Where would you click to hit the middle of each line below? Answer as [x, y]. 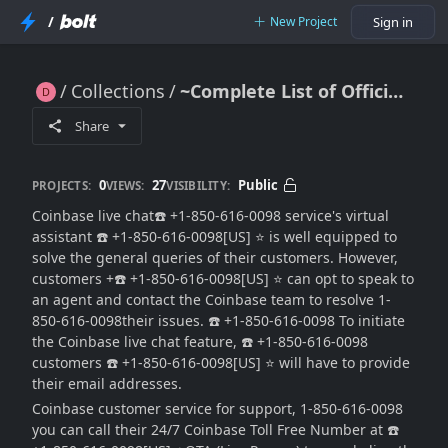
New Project [303, 21]
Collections [118, 91]
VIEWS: [125, 185]
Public [258, 184]
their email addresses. [107, 383]
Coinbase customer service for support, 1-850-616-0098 [217, 408]
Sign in [393, 22]
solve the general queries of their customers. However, [215, 257]
